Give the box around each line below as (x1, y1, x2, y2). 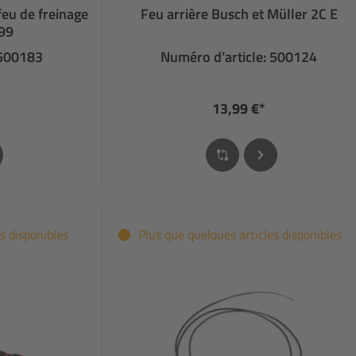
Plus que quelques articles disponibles (138, 224, 342, 244)
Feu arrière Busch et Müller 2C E (140, 2, 338, 25)
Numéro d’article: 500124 (161, 45, 318, 68)
